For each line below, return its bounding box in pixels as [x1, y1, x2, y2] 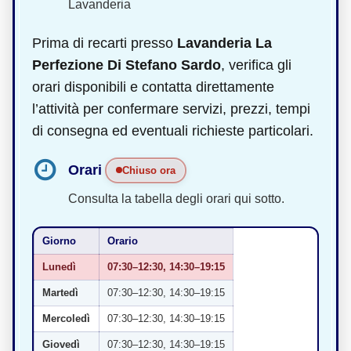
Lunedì [42, 260, 76, 273]
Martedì [42, 286, 78, 299]
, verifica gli [221, 56, 291, 73]
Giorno [42, 234, 76, 247]
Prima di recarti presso [32, 34, 177, 51]
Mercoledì [42, 312, 90, 324]
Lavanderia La [177, 34, 272, 51]
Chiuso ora [122, 164, 175, 176]
